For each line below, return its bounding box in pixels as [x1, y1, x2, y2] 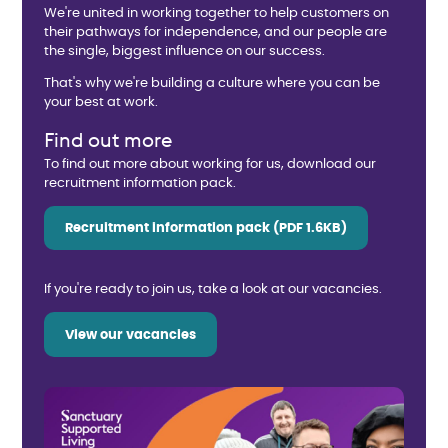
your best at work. [44, 96, 161, 110]
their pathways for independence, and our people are [44, 26, 387, 40]
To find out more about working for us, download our [44, 157, 376, 171]
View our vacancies [65, 328, 197, 342]
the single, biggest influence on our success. [44, 45, 328, 59]
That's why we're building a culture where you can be [44, 77, 380, 91]
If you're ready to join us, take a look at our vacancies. [44, 283, 382, 297]
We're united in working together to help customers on [44, 7, 389, 21]
